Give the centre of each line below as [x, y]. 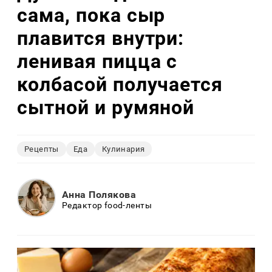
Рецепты [42, 149]
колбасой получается [120, 84]
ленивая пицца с [97, 61]
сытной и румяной [106, 107]
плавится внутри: [101, 38]
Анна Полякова [99, 194]
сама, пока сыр [91, 15]
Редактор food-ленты [107, 205]
